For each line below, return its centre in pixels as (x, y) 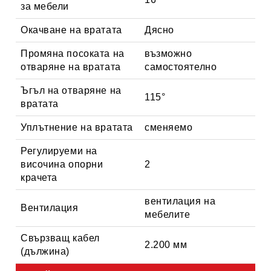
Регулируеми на (59, 151)
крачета (39, 177)
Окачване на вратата (71, 30)
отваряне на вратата (71, 67)
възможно (168, 53)
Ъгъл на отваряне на (71, 90)
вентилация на (180, 201)
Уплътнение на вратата (77, 127)
